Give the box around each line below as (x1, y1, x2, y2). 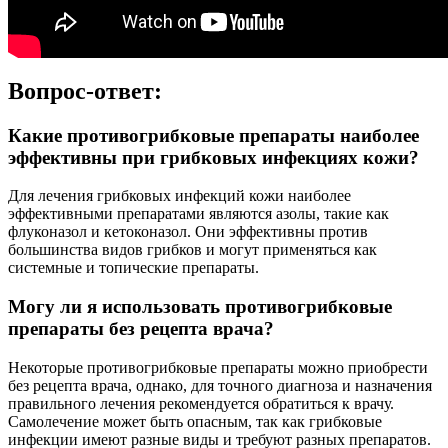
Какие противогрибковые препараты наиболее (8, 124, 419, 146)
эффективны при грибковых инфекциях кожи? (8, 146, 419, 168)
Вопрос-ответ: (8, 77, 162, 104)
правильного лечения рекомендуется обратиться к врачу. (8, 394, 394, 412)
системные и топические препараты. (8, 259, 259, 277)
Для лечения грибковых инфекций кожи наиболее (8, 187, 351, 205)
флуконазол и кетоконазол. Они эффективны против (8, 223, 368, 241)
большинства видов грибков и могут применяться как (8, 241, 377, 259)
